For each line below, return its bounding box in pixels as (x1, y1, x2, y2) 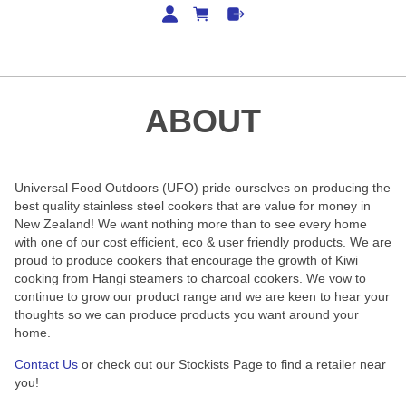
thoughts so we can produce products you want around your (14, 307, 359, 323)
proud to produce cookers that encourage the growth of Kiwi (14, 253, 358, 268)
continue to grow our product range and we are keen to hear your (14, 289, 390, 304)
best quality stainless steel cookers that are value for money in (14, 198, 371, 214)
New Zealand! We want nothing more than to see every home (14, 217, 367, 232)
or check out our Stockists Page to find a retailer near (78, 356, 386, 372)
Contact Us (14, 356, 78, 372)
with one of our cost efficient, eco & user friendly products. (14, 235, 350, 250)
